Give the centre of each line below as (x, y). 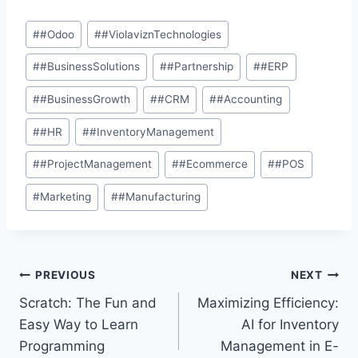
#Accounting (250, 99)
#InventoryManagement (152, 131)
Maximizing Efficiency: (268, 302)
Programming (62, 346)
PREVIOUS (66, 275)
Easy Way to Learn (79, 324)
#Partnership (201, 67)
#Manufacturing (160, 197)
